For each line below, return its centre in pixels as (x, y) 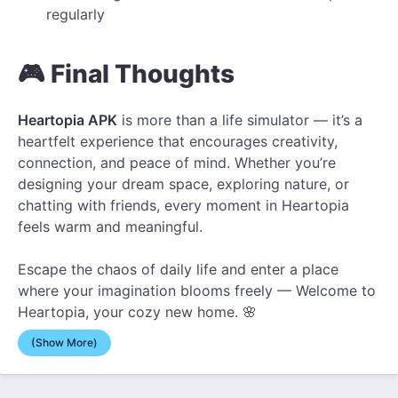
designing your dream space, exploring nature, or (183, 183)
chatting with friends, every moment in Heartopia (183, 205)
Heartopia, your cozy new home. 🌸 (137, 311)
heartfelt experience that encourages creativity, (178, 141)
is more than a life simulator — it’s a (240, 119)
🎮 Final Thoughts (126, 73)
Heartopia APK (68, 119)
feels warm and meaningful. (110, 226)
